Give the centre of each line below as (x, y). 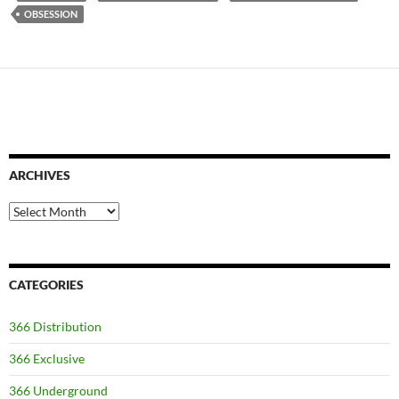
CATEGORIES (46, 285)
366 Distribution (55, 327)
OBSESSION (51, 14)
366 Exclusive (47, 359)
